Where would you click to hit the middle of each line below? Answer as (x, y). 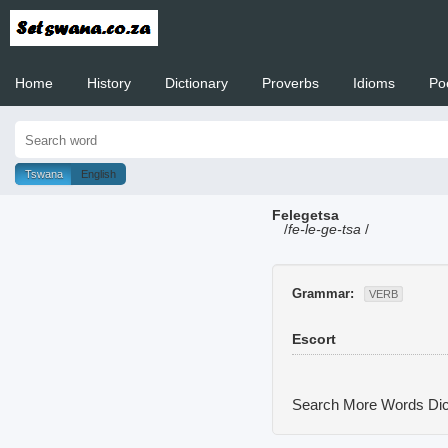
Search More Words (360, 404)
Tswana (44, 174)
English (98, 174)
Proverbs (290, 83)
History (109, 83)
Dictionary (196, 83)
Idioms (374, 83)
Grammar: (323, 293)
